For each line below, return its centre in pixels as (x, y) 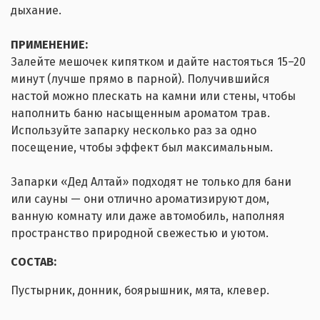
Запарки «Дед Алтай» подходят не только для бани (151, 182)
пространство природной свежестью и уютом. (140, 234)
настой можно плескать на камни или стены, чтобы (153, 96)
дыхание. (36, 11)
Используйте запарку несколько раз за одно (134, 131)
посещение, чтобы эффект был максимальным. (142, 148)
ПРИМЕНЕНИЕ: (49, 45)
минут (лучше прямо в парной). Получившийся (140, 79)
